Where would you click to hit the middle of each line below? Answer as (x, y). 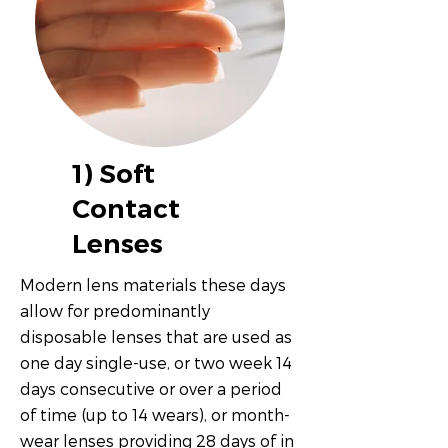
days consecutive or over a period (151, 388)
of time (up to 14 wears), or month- (155, 414)
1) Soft (113, 174)
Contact (126, 209)
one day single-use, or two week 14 (156, 362)
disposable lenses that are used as (156, 336)
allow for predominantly (115, 310)
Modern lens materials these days (153, 284)
